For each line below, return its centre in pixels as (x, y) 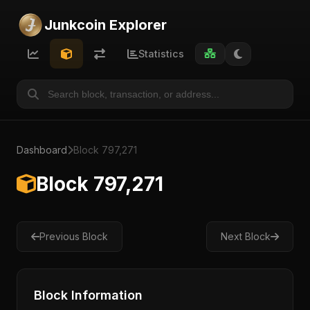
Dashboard (42, 150)
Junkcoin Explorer (106, 25)
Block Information (88, 295)
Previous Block (74, 236)
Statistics (161, 54)
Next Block (246, 236)
